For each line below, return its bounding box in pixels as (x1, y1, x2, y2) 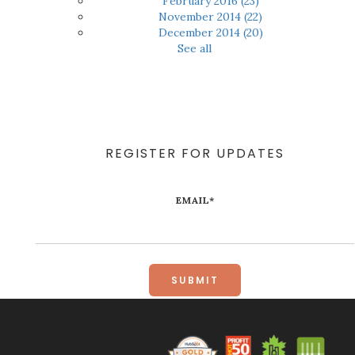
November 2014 (158, 10, 245, 24)
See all (177, 41, 212, 55)
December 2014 (158, 25, 243, 40)
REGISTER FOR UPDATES (105, 143, 284, 162)
